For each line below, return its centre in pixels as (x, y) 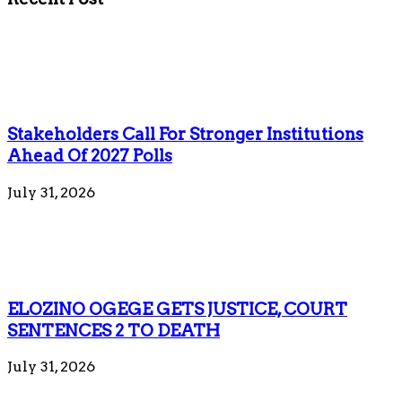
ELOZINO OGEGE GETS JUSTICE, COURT (177, 309)
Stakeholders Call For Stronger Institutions (185, 135)
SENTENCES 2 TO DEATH (114, 330)
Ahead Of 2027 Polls (90, 156)
